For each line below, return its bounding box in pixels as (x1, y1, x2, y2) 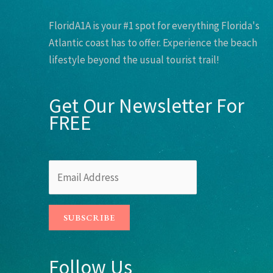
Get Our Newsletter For (49, 93, 244, 118)
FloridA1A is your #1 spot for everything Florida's (49, 19, 260, 33)
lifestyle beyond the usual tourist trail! (49, 53, 219, 67)
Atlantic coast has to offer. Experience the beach (49, 36, 257, 50)
